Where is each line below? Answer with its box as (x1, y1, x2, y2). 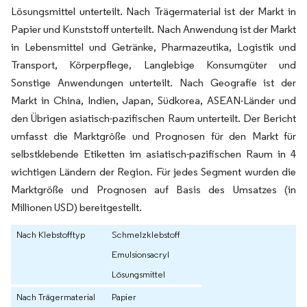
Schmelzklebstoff (112, 228, 180, 241)
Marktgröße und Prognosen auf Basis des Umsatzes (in (11, 183, 296, 197)
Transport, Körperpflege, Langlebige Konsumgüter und (11, 58, 296, 72)
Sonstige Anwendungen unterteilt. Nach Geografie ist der (11, 76, 296, 90)
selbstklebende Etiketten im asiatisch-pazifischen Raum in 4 (11, 147, 296, 161)
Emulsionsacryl (112, 248, 169, 261)
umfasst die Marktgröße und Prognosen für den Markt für (11, 130, 296, 143)
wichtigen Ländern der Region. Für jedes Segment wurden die (11, 165, 296, 179)
